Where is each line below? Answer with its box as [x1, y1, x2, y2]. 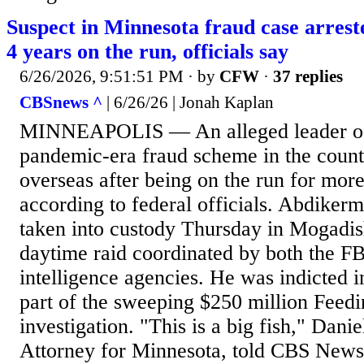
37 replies [273, 67, 343, 87]
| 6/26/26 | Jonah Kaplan [102, 92, 274, 112]
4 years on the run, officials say [6, 40, 288, 64]
